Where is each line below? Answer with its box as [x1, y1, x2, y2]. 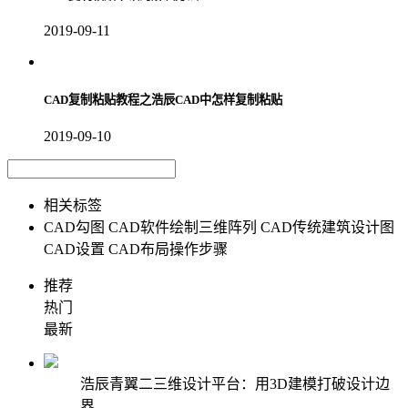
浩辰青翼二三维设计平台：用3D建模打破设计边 [80, 375, 390, 392]
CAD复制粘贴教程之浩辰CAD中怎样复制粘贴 [44, 93, 282, 107]
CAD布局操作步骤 [108, 240, 228, 257]
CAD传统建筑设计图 [260, 219, 394, 235]
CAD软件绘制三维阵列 [108, 219, 257, 235]
